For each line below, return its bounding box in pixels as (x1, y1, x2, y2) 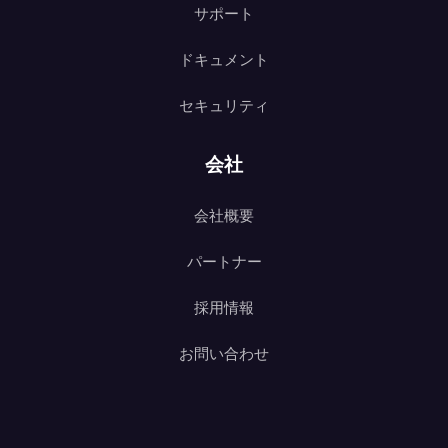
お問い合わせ (179, 345, 269, 363)
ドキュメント (179, 51, 269, 69)
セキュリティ (179, 97, 269, 115)
